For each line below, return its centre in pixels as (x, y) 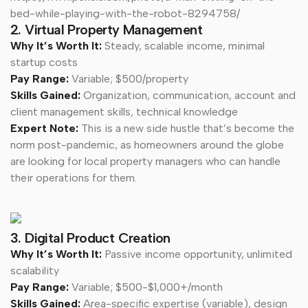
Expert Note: (46, 128)
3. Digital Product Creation (90, 238)
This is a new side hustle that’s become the (188, 128)
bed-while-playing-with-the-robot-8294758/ (125, 13)
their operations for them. (75, 177)
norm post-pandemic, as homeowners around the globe (147, 144)
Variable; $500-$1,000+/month (147, 287)
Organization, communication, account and (189, 95)
